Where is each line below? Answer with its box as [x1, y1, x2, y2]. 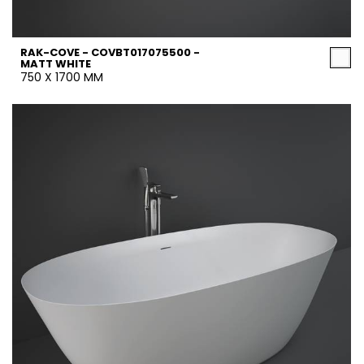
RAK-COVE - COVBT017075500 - [20, 45, 200, 60]
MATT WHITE [20, 56, 91, 71]
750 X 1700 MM [20, 69, 103, 85]
